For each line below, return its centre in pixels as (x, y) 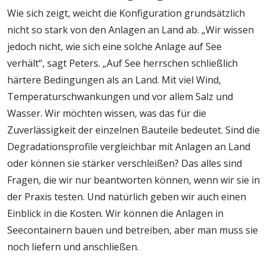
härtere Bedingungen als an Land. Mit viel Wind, (114, 80)
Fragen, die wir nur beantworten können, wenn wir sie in (133, 180)
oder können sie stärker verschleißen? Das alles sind (125, 163)
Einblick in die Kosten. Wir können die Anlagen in (115, 213)
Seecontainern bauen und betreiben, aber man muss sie (133, 230)
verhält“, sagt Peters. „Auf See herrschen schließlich (122, 63)
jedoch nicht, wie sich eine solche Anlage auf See (114, 46)
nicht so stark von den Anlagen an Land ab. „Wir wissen (131, 30)
